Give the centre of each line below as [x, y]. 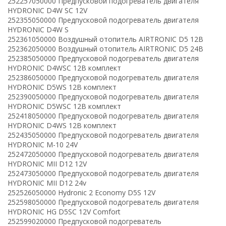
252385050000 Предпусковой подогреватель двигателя [103, 58]
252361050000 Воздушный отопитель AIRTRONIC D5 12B [105, 39]
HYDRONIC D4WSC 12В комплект [64, 68]
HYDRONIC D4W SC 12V [47, 10]
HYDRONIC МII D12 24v [47, 183]
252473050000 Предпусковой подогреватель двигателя [103, 173]
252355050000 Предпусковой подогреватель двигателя [103, 20]
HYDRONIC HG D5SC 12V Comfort [64, 211]
